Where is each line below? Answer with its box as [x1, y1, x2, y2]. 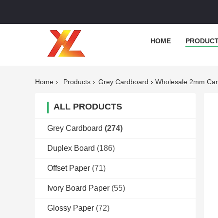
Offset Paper [47, 164, 90, 173]
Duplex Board [47, 144, 95, 153]
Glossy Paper [47, 204, 94, 213]
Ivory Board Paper [47, 184, 109, 193]
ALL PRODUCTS [54, 102, 122, 112]
